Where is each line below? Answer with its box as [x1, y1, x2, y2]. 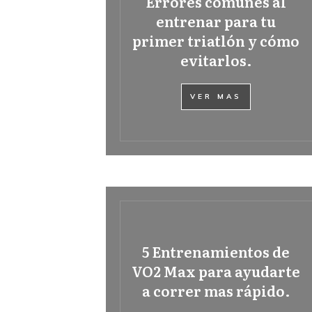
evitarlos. [180, 49, 252, 70]
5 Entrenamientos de [142, 241, 290, 262]
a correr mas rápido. [141, 280, 290, 301]
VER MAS [190, 92, 242, 101]
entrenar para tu [156, 10, 276, 31]
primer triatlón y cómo [132, 30, 300, 51]
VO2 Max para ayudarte [132, 260, 301, 281]
